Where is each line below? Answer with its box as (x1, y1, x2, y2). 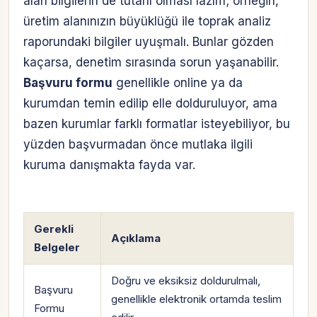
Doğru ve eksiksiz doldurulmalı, (111, 273, 260, 287)
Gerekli (34, 221, 74, 236)
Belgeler (34, 240, 80, 254)
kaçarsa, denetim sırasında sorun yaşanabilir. (23, 55, 279, 70)
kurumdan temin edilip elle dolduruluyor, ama (23, 96, 277, 111)
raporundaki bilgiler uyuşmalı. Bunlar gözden (23, 35, 274, 50)
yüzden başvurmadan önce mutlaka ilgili (23, 137, 253, 152)
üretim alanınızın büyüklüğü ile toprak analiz (23, 14, 271, 29)
